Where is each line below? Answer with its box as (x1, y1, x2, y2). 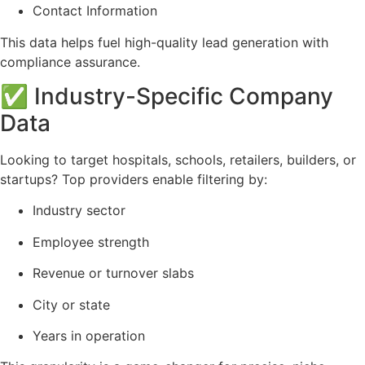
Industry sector (33, 202, 125, 219)
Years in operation (33, 327, 145, 344)
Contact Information (33, 2, 157, 20)
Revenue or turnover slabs (33, 265, 194, 282)
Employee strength (33, 233, 149, 250)
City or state (33, 296, 110, 313)
